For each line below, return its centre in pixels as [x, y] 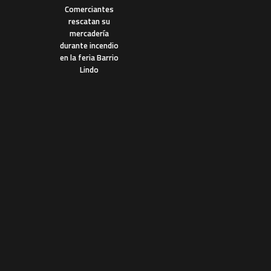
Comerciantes [89, 9]
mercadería [89, 33]
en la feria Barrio [89, 57]
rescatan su [89, 21]
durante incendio [89, 45]
